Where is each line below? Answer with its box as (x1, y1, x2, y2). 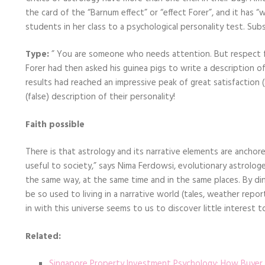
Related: (25, 229, 61, 244)
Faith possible (25, 117, 85, 132)
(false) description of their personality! (25, 90, 175, 105)
